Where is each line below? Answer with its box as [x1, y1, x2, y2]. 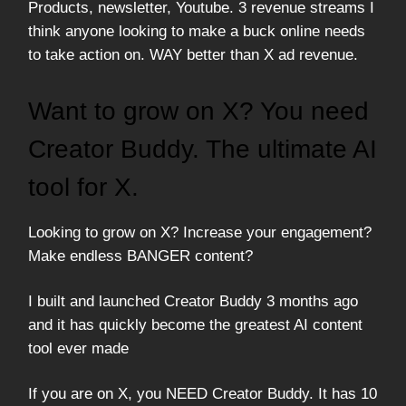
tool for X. [28, 173, 139, 202]
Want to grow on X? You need [28, 97, 369, 126]
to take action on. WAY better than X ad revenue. [28, 46, 358, 64]
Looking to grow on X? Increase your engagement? [28, 224, 372, 242]
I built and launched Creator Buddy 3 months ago [28, 293, 358, 311]
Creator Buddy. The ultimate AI [28, 135, 377, 164]
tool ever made [28, 340, 129, 358]
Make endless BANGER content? [28, 247, 253, 266]
